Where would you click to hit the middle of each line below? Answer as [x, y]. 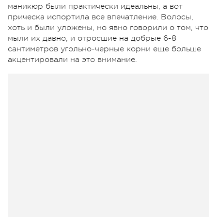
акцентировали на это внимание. [72, 59]
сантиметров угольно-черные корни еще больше [104, 49]
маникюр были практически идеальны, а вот [95, 6]
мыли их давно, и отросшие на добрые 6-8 [92, 38]
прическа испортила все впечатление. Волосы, [101, 17]
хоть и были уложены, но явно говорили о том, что [108, 27]
